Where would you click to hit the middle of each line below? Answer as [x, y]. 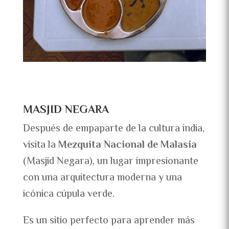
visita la [40, 145]
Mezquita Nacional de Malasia [127, 145]
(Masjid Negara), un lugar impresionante [110, 162]
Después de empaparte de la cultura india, [113, 129]
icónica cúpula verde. [68, 194]
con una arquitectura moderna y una [102, 178]
